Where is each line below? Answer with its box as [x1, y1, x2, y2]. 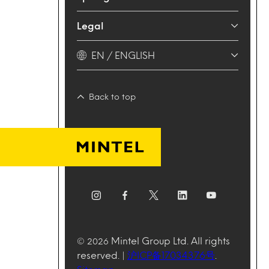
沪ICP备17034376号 [127, 251, 215, 259]
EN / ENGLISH [91, 51, 155, 59]
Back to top [89, 93, 136, 100]
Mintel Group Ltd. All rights [111, 237, 230, 245]
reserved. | [77, 251, 127, 259]
